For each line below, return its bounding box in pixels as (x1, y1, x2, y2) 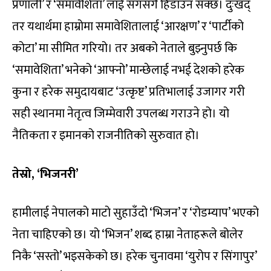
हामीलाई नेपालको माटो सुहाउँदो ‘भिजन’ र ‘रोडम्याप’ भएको (12, 203, 259, 224)
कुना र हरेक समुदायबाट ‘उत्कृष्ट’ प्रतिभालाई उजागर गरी (12, 82, 245, 103)
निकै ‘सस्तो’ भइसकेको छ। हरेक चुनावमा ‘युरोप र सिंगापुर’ (12, 246, 256, 267)
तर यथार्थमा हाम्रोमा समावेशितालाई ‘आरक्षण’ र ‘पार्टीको (12, 16, 244, 38)
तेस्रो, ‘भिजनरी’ (12, 164, 79, 185)
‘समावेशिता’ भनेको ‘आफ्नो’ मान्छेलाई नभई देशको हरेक (12, 60, 244, 81)
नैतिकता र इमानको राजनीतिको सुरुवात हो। (12, 125, 200, 146)
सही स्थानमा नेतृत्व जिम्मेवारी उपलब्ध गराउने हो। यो (12, 103, 229, 125)
